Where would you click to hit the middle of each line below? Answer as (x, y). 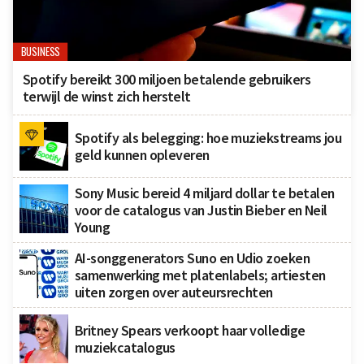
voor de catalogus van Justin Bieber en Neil (201, 210)
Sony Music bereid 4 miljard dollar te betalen (205, 193)
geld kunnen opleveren (142, 154)
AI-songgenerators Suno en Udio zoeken (193, 258)
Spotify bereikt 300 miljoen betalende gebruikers (167, 79)
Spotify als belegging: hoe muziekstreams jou (208, 137)
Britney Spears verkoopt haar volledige (190, 330)
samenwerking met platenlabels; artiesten (200, 275)
